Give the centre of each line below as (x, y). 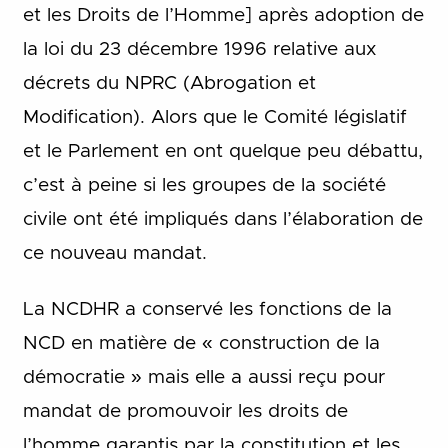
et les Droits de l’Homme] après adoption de (223, 15)
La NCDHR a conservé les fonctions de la (207, 310)
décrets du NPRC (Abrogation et (169, 83)
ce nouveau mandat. (114, 253)
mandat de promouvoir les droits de (185, 412)
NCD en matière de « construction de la (201, 344)
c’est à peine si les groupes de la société (204, 185)
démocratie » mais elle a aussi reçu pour (203, 378)
